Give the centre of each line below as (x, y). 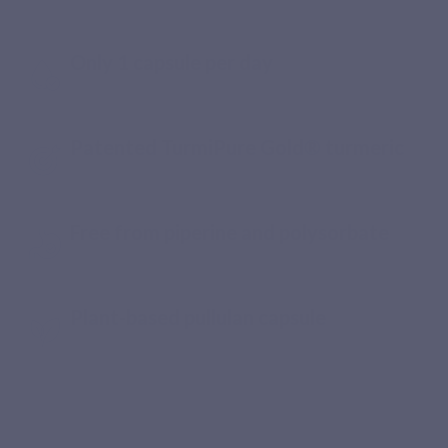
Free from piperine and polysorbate (230, 231)
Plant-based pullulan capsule (198, 316)
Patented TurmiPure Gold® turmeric (237, 146)
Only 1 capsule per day (172, 61)
